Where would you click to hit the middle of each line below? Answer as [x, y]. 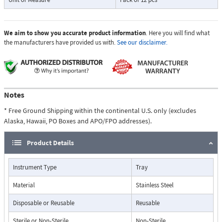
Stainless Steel [155, 185]
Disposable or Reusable [44, 203]
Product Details [50, 143]
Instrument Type [35, 167]
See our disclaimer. [142, 43]
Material [24, 185]
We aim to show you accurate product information [75, 33]
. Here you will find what [178, 33]
